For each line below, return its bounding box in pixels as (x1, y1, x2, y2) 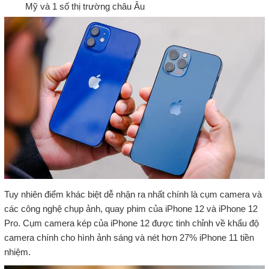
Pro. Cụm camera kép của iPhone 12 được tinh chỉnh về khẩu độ (4, 217, 259, 228)
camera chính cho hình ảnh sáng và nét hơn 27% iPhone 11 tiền (4, 232, 254, 243)
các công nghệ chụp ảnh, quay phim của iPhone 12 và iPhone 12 (4, 203, 258, 214)
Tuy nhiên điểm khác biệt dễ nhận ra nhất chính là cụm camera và (4, 189, 262, 199)
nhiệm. (4, 246, 31, 257)
